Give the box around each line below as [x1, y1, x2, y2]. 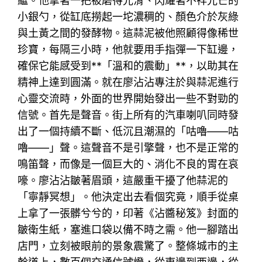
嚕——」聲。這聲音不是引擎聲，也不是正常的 [18, 141, 239, 154]
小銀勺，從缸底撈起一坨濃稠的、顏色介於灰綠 [18, 10, 239, 23]
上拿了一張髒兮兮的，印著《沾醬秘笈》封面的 [18, 206, 239, 219]
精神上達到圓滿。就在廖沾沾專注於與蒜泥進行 [18, 75, 239, 88]
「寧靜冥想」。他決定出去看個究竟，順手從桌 [18, 190, 239, 203]
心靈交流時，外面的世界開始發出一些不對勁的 [18, 92, 239, 105]
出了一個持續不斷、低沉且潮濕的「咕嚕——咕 [18, 125, 239, 137]
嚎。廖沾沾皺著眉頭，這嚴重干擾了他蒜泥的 [18, 174, 229, 187]
